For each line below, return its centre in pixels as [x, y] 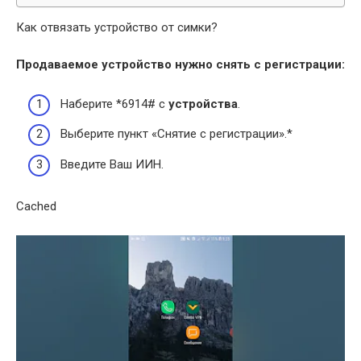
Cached [36, 206]
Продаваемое [59, 64]
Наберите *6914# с [114, 104]
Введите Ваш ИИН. [112, 164]
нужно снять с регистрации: [258, 64]
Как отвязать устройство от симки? [117, 27]
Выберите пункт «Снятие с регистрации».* [176, 134]
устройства [203, 104]
